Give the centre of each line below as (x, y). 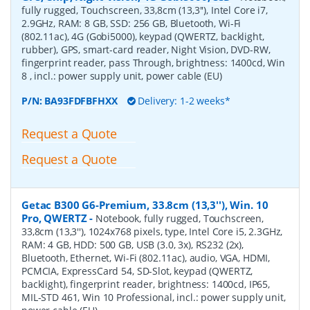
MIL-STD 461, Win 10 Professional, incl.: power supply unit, (154, 297)
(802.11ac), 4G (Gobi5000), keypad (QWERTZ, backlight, (143, 37)
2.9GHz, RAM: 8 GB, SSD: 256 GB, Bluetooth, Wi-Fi (131, 24)
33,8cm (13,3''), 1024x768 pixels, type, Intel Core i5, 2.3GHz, (152, 231)
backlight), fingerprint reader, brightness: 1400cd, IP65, (146, 284)
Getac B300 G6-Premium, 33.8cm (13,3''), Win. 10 (145, 204)
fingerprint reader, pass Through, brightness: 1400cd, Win (154, 63)
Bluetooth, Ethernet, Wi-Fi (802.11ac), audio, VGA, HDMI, (146, 257)
